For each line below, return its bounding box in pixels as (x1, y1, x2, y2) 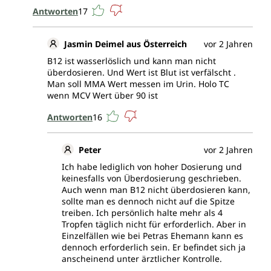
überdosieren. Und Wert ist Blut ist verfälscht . (47, 67, 236, 79)
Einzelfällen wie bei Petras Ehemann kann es (62, 230, 243, 242)
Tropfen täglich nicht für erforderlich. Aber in (62, 218, 246, 230)
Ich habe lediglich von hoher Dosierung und (62, 161, 242, 173)
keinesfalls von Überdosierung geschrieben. (62, 172, 241, 184)
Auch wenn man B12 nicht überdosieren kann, (62, 184, 250, 196)
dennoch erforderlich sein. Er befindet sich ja (62, 241, 246, 253)
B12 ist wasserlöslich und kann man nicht (47, 55, 216, 67)
